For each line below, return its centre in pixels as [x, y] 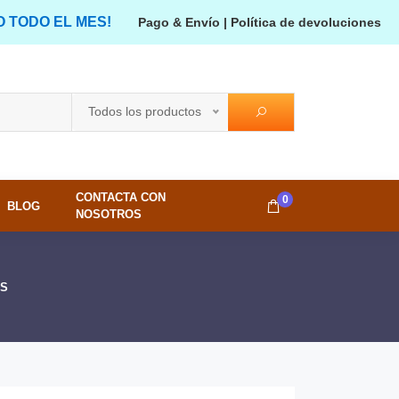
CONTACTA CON [121, 197]
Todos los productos [145, 111]
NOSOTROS [109, 214]
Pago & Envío [179, 22]
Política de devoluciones [306, 22]
